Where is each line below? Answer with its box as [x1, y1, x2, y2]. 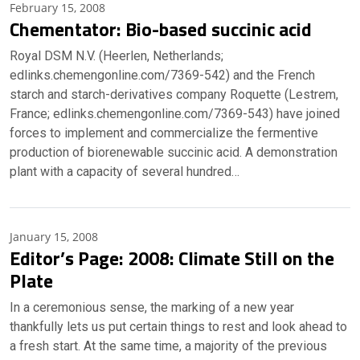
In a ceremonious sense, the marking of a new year [10, 300, 294, 315]
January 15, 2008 [10, 229, 98, 244]
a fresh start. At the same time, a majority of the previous [10, 338, 327, 354]
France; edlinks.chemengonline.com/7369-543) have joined [10, 106, 340, 121]
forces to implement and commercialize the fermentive [10, 125, 318, 141]
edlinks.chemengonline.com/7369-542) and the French [10, 67, 315, 83]
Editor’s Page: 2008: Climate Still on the [10, 243, 334, 272]
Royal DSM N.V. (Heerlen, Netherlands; [10, 48, 223, 63]
